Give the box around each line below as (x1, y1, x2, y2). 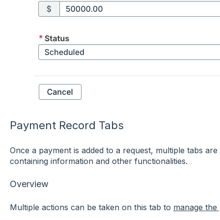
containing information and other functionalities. (9, 156, 190, 166)
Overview (9, 179, 49, 190)
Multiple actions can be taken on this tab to (9, 202, 173, 212)
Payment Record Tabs (9, 119, 124, 132)
